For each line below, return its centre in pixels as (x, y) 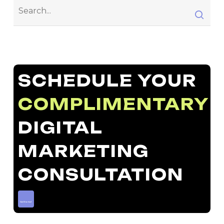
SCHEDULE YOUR (107, 80)
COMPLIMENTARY (113, 104)
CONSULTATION (100, 174)
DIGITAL (60, 127)
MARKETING (83, 151)
